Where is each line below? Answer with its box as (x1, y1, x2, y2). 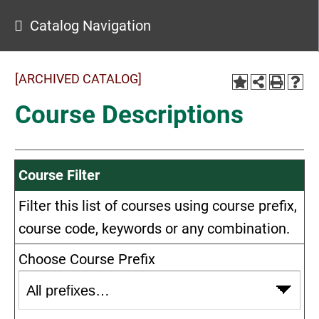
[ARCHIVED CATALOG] (15, 71, 142, 86)
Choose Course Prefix (19, 251, 155, 268)
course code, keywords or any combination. (19, 220, 290, 237)
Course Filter (19, 167, 100, 184)
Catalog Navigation (30, 17, 151, 34)
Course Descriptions (15, 100, 244, 130)
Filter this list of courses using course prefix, (19, 197, 297, 214)
